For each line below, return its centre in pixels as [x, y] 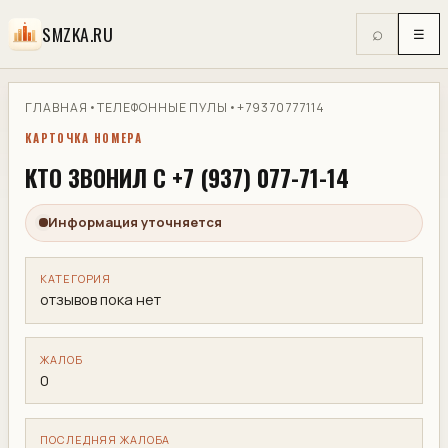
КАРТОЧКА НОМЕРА [84, 138]
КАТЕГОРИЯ [76, 279]
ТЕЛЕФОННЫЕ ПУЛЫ [162, 107]
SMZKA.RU [78, 33]
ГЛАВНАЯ [56, 107]
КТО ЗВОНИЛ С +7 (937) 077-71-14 [187, 178]
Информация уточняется [135, 222]
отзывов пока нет [101, 298]
